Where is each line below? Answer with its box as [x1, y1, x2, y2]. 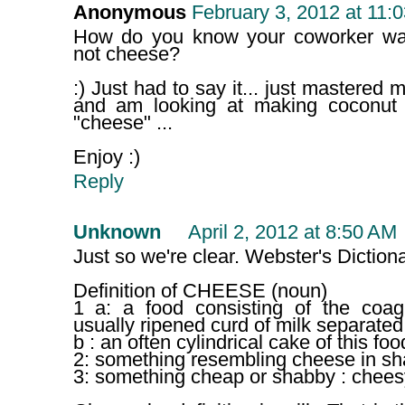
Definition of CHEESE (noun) [72, 280, 327, 303]
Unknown [72, 221, 161, 244]
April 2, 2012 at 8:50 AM [187, 221, 397, 244]
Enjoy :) [72, 146, 140, 169]
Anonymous [72, 2, 186, 24]
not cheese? [72, 43, 180, 66]
